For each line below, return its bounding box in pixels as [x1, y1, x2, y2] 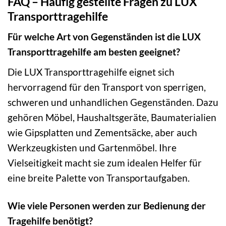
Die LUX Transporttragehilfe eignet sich [8, 66, 175, 78]
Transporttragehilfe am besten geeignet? [8, 46, 180, 58]
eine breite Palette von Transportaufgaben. [8, 172, 190, 184]
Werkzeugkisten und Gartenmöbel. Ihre [8, 142, 177, 154]
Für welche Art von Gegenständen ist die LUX [8, 31, 201, 43]
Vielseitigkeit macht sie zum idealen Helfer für [8, 157, 202, 169]
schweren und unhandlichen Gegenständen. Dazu [8, 96, 218, 108]
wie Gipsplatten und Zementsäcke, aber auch [8, 127, 197, 139]
